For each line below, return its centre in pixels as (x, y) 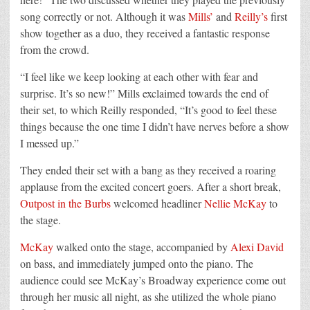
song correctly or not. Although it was (104, 17)
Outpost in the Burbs (65, 203)
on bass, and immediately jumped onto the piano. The (137, 264)
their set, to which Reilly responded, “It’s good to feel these (148, 110)
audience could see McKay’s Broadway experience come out (153, 280)
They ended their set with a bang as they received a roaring (148, 170)
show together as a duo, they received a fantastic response (145, 33)
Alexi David (257, 247)
